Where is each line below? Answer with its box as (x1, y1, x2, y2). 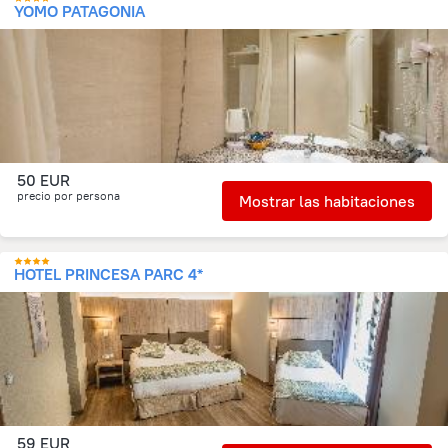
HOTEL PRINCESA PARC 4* (14, 264, 203, 284)
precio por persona (17, 188, 120, 203)
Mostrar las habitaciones (239, 191, 415, 211)
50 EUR (17, 170, 70, 190)
